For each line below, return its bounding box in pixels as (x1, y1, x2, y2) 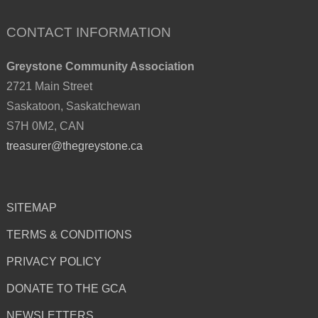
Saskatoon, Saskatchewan (6, 99, 141, 112)
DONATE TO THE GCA (6, 282, 126, 295)
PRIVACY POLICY (6, 255, 102, 268)
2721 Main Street (6, 79, 92, 92)
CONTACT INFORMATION (6, 24, 171, 40)
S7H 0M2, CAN (6, 119, 84, 132)
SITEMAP (6, 201, 57, 214)
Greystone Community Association (6, 60, 194, 72)
